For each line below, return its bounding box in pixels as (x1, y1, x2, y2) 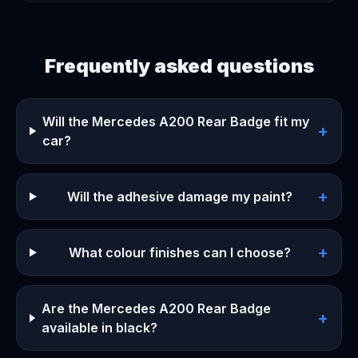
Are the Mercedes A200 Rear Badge (41, 300, 271, 316)
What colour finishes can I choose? (69, 245, 292, 261)
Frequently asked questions (44, 54, 314, 78)
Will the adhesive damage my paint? (67, 189, 293, 205)
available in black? (41, 320, 157, 336)
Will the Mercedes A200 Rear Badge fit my (42, 113, 310, 129)
